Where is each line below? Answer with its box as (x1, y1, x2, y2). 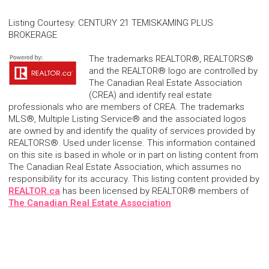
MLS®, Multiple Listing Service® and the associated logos (8, 113, 246, 125)
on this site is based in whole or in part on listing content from (8, 150, 258, 161)
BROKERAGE (8, 29, 57, 41)
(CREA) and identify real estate (89, 89, 212, 101)
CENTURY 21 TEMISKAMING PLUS (78, 17, 213, 29)
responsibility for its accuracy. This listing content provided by (8, 174, 259, 185)
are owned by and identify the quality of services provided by (8, 125, 255, 137)
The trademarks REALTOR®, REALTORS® (89, 53, 253, 65)
